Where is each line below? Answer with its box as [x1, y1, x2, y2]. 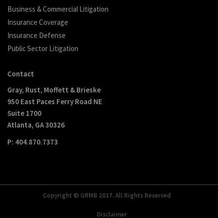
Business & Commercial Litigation [7, 4, 109, 14]
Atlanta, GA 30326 [7, 120, 65, 129]
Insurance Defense [7, 31, 66, 40]
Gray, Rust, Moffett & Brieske [7, 85, 101, 94]
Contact [7, 69, 34, 78]
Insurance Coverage [7, 18, 68, 27]
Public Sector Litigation [7, 44, 78, 53]
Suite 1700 [7, 109, 41, 118]
